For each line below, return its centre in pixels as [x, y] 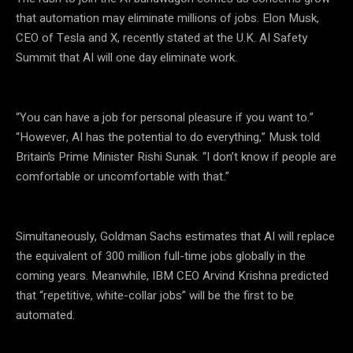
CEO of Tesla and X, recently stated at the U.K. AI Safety [162, 37]
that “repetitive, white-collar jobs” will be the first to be [155, 295]
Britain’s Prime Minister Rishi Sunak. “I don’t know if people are [176, 156]
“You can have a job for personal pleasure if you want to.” [165, 117]
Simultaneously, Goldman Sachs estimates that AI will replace [175, 236]
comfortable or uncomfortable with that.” [123, 176]
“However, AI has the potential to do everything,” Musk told [168, 137]
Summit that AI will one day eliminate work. [126, 57]
